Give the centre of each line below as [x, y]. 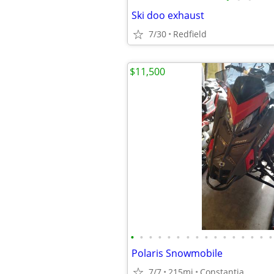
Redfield [190, 34]
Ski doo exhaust [168, 15]
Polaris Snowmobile [177, 253]
